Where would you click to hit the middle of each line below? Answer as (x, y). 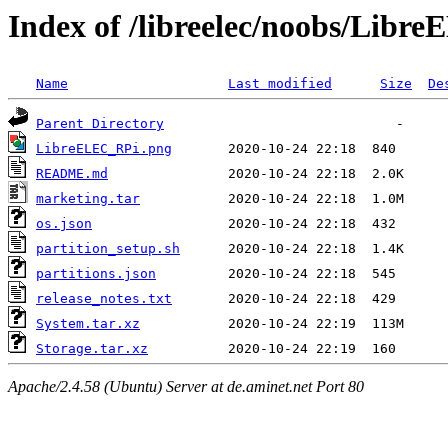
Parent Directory (100, 124)
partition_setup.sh (108, 249)
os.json (64, 224)
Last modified (280, 84)
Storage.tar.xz (92, 349)
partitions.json (96, 274)
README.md (72, 174)
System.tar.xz (88, 324)
